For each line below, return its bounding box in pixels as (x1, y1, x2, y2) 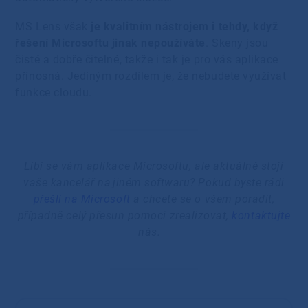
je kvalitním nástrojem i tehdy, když (91, 19, 278, 33)
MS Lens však (15, 19, 91, 33)
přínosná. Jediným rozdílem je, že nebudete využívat (15, 69, 287, 82)
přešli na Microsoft (33, 192, 131, 206)
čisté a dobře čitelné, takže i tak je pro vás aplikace (15, 52, 279, 66)
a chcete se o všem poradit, (130, 192, 275, 206)
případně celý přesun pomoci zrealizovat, (17, 208, 232, 222)
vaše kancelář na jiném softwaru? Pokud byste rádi (23, 175, 285, 189)
